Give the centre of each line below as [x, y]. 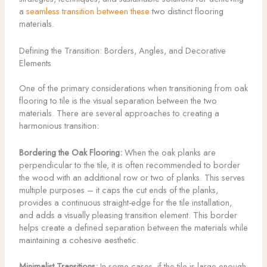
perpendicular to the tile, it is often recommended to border [129, 164]
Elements [35, 63]
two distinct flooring [186, 11]
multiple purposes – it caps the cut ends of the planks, [118, 190]
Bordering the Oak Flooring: [70, 152]
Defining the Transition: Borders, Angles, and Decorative [122, 50]
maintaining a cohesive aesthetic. [79, 240]
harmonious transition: [59, 126]
